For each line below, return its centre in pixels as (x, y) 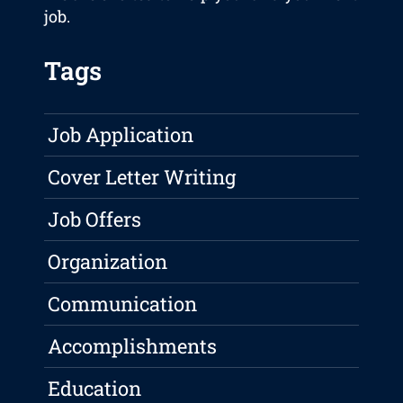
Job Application (121, 135)
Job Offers (95, 219)
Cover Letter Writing (142, 177)
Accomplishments (133, 346)
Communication (123, 304)
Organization (108, 262)
